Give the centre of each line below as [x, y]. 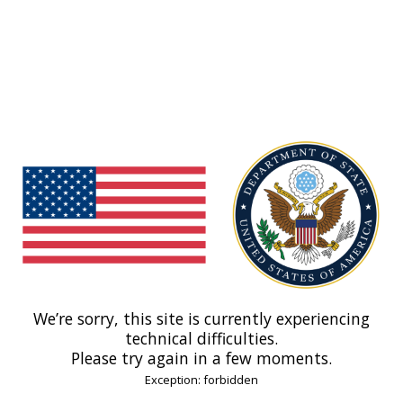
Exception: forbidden [201, 380]
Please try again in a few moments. [201, 358]
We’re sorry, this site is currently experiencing [201, 319]
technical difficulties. [201, 339]
